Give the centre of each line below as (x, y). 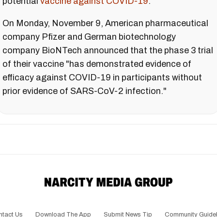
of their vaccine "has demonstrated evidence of (97, 64)
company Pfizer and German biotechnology (89, 37)
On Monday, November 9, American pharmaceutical (105, 23)
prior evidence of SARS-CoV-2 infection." (85, 91)
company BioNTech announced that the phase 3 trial (108, 50)
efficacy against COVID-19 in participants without (102, 77)
